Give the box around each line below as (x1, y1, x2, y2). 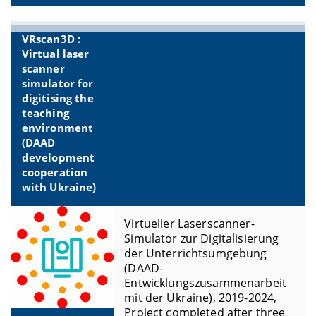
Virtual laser (21, 47, 90, 62)
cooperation (21, 165, 88, 181)
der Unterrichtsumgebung (124, 245, 267, 262)
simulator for (21, 76, 94, 92)
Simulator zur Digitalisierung (124, 231, 279, 247)
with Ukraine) (21, 180, 97, 195)
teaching (21, 106, 69, 121)
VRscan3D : (21, 32, 81, 47)
